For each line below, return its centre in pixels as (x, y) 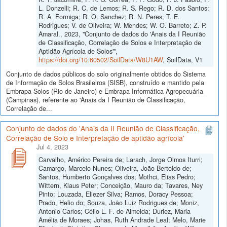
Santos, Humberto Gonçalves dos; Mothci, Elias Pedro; (117, 177)
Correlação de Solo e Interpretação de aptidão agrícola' (95, 138)
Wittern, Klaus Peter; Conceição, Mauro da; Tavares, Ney (121, 186)
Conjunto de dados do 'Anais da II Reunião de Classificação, (103, 128)
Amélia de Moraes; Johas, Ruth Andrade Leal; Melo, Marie (122, 220)
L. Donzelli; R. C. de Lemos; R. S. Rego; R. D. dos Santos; (124, 8)
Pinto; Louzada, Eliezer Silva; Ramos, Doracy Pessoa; (116, 194)
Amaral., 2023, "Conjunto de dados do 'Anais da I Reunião (122, 34)
